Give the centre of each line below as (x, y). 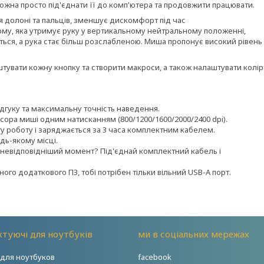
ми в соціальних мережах (193, 234)
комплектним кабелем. (171, 130)
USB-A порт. (209, 172)
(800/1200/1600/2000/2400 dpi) (172, 119)
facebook (154, 257)
